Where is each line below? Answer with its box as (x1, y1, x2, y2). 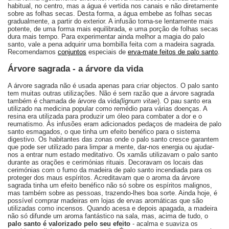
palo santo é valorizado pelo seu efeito (8, 220, 130, 228)
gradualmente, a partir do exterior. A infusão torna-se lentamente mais (8, 17, 213, 26)
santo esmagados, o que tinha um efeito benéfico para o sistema (8, 128, 200, 136)
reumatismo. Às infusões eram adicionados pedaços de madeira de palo (8, 120, 221, 128)
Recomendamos (8, 48, 58, 56)
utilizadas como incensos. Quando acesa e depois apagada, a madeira (8, 204, 217, 213)
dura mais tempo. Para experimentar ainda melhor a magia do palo (8, 33, 204, 41)
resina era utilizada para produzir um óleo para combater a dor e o (8, 112, 202, 121)
